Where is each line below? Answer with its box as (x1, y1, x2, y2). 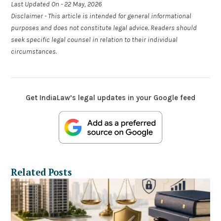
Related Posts (11, 166, 73, 178)
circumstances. (11, 47, 57, 56)
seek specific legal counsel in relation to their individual (11, 36, 178, 44)
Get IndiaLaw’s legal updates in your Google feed (26, 93, 195, 103)
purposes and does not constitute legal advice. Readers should (11, 24, 197, 33)
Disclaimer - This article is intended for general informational (11, 12, 192, 21)
